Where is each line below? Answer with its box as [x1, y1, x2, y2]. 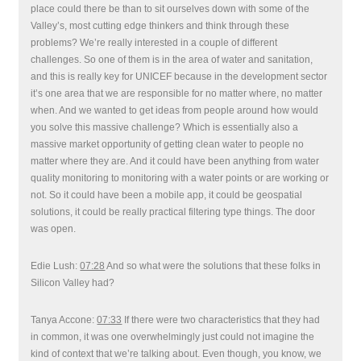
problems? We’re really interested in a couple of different [31, 37, 278, 48]
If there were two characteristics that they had [122, 314, 321, 326]
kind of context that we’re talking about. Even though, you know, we [31, 348, 322, 359]
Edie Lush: [31, 260, 81, 272]
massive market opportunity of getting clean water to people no [31, 139, 305, 150]
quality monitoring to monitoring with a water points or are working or [31, 172, 330, 184]
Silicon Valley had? [31, 277, 115, 288]
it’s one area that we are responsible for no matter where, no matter [31, 88, 323, 99]
